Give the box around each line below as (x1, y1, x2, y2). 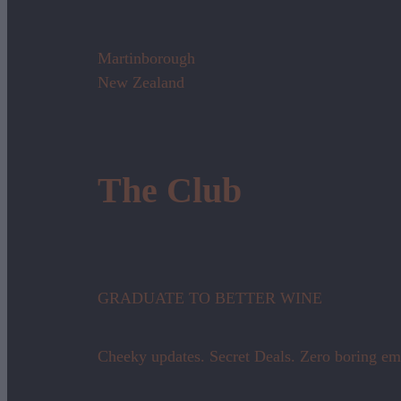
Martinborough (98, 48, 196, 67)
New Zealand (98, 73, 185, 91)
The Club (98, 169, 243, 210)
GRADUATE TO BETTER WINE (98, 289, 323, 308)
